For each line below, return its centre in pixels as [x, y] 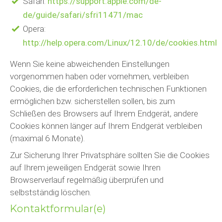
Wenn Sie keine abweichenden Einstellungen [90, 64]
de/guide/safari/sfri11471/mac [83, 15]
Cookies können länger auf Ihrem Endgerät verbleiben [106, 126]
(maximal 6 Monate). [47, 138]
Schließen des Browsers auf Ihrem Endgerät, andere [104, 113]
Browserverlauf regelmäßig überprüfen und [87, 180]
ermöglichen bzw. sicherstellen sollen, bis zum [92, 101]
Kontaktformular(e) [58, 209]
